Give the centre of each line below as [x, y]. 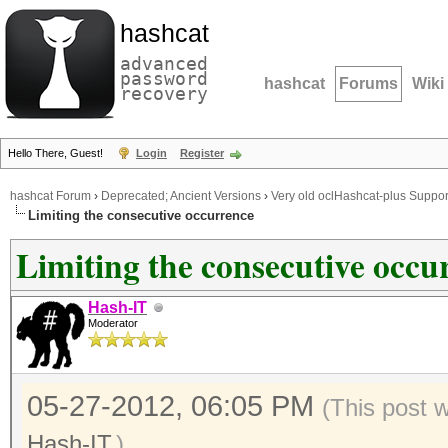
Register [202, 153]
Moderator [113, 323]
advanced [164, 63]
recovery [164, 93]
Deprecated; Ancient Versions [181, 196]
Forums [368, 83]
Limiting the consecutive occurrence [141, 215]
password [164, 78]
